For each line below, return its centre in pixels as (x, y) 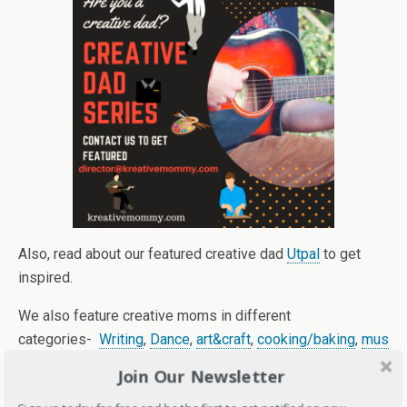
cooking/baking (306, 340)
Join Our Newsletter (202, 376)
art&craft (223, 340)
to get (340, 254)
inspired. (45, 278)
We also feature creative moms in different (154, 316)
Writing (121, 340)
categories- (59, 340)
